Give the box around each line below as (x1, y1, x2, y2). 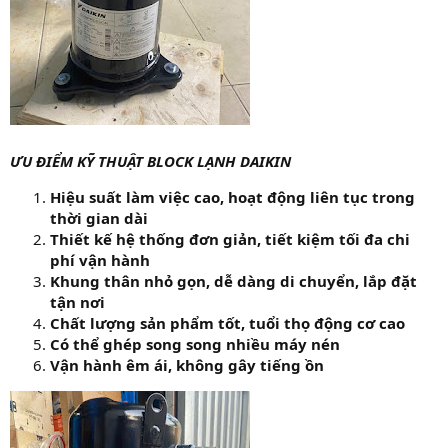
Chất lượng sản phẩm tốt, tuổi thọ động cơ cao (50, 312, 405, 333)
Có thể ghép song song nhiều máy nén (50, 333, 340, 354)
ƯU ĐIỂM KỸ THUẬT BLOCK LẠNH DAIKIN (10, 150, 291, 171)
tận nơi (50, 291, 105, 312)
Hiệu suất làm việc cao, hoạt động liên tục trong (50, 186, 415, 207)
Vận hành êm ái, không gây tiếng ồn (50, 354, 324, 375)
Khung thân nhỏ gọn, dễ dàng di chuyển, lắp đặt (50, 270, 417, 291)
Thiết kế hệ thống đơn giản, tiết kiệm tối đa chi (50, 228, 410, 249)
